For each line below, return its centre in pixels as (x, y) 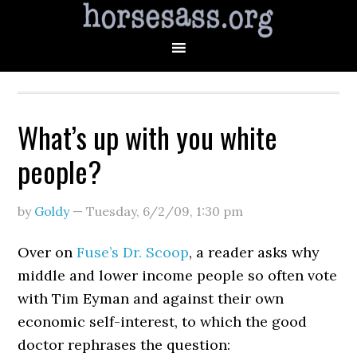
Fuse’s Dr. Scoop (133, 252)
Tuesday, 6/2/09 (138, 211)
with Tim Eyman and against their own (151, 298)
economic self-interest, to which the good (163, 322)
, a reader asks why (255, 252)
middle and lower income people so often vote (178, 275)
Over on (47, 252)
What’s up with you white (148, 137)
